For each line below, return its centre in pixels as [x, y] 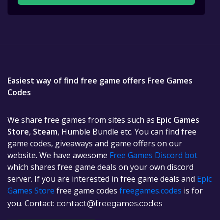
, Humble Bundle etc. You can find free [127, 132]
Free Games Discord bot [153, 155]
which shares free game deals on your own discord [100, 167]
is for [192, 191]
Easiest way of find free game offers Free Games [100, 81]
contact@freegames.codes [109, 204]
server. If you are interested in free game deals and [102, 179]
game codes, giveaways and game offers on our [95, 144]
